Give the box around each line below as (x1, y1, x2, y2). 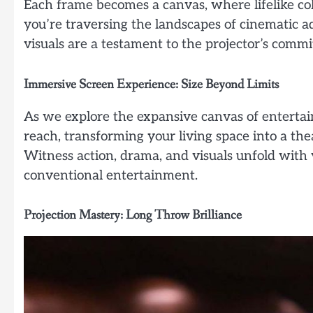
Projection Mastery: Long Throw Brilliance (24, 207, 242, 224)
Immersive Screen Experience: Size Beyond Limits (24, 75, 279, 93)
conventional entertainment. (24, 167, 198, 184)
